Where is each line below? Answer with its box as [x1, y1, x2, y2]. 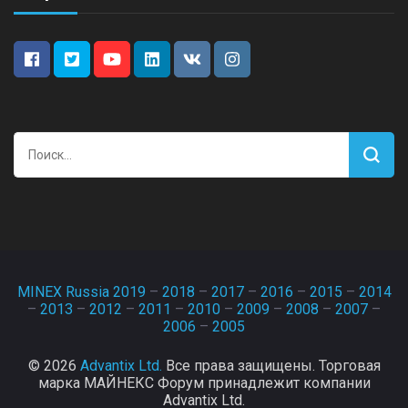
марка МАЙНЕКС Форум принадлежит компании [37, 373, 371, 392]
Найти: [13, 135, 62, 155]
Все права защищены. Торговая [161, 356, 381, 374]
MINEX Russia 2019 [16, 282, 146, 301]
